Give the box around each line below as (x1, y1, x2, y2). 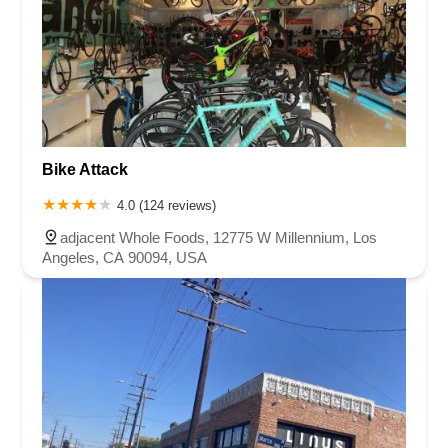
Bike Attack (42, 161, 128, 179)
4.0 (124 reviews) (117, 198, 216, 214)
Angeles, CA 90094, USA (42, 249, 207, 267)
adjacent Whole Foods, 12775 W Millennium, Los (60, 229, 377, 247)
